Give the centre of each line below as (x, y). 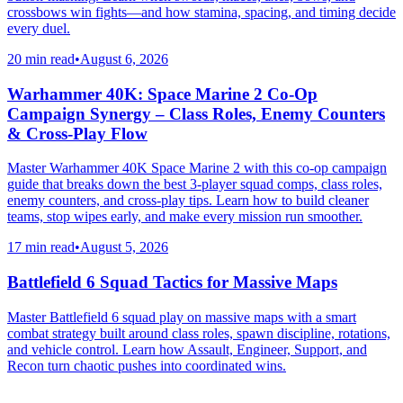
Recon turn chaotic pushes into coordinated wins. (147, 365)
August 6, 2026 (124, 59)
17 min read (41, 247)
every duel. (39, 29)
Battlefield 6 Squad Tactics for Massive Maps (172, 282)
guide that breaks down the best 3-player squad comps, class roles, (195, 184)
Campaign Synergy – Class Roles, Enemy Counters (196, 113)
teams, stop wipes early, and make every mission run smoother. (185, 217)
